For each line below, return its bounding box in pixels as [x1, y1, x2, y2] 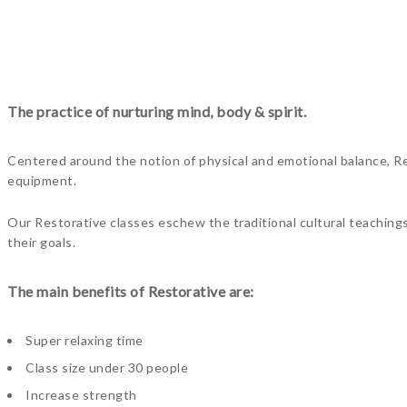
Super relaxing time [25, 333, 144, 348]
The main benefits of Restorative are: [7, 283, 254, 300]
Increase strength [25, 387, 137, 402]
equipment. [7, 173, 76, 188]
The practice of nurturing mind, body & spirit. [7, 103, 306, 120]
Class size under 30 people [25, 360, 188, 375]
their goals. [7, 234, 75, 250]
